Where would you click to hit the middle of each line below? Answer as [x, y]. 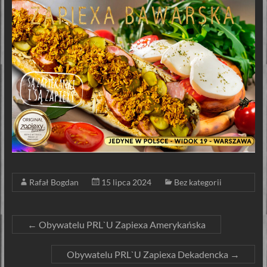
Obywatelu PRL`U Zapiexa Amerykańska [121, 224]
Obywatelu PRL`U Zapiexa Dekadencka [149, 254]
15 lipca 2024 [126, 182]
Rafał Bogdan [54, 182]
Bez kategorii [198, 182]
